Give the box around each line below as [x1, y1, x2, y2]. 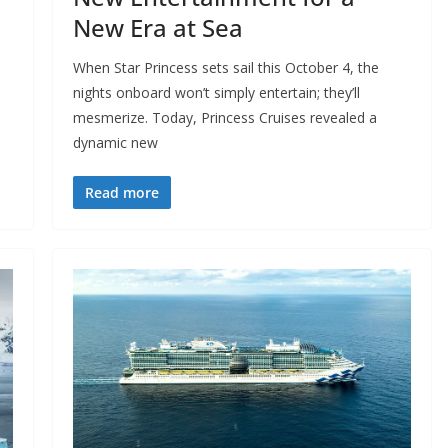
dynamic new [72, 133, 158, 153]
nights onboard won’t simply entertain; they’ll [72, 83, 360, 103]
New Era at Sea [72, 11, 243, 45]
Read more [84, 183, 159, 203]
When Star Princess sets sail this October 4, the [72, 58, 379, 78]
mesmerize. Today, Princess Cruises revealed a [72, 108, 377, 128]
